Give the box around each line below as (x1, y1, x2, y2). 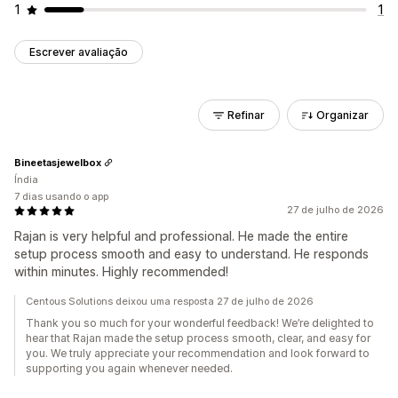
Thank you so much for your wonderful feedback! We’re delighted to (26, 316, 374, 330)
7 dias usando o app (14, 190, 108, 203)
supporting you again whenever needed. (26, 362, 233, 375)
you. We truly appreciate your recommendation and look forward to (26, 346, 370, 360)
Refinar (227, 108, 265, 122)
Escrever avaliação (29, 45, 128, 59)
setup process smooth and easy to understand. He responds (14, 246, 369, 261)
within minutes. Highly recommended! (14, 264, 228, 279)
